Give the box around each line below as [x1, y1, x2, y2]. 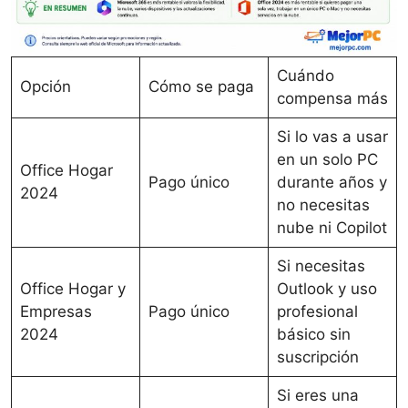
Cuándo [276, 66, 334, 85]
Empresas [19, 301, 92, 321]
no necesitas [276, 195, 370, 214]
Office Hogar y [19, 279, 126, 298]
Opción [19, 76, 71, 96]
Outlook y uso [276, 279, 377, 298]
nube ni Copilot [276, 218, 387, 237]
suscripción [276, 347, 359, 366]
